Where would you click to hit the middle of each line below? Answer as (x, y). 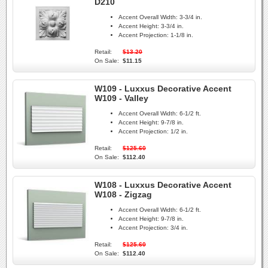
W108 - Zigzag (123, 194)
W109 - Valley (121, 98)
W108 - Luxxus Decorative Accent (163, 185)
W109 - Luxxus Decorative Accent (163, 89)
